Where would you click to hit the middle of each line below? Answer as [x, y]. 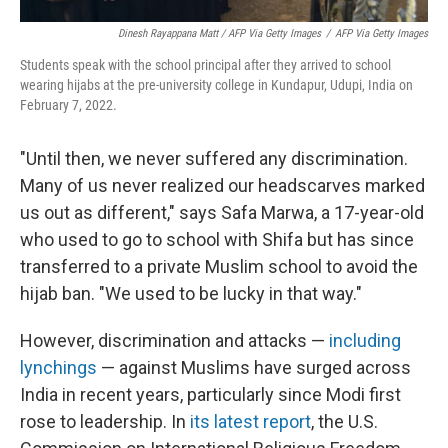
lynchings [58, 368]
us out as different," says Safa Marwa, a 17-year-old [222, 213]
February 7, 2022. [68, 105]
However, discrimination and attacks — [174, 341]
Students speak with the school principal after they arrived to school [205, 65]
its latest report [250, 422]
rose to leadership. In [105, 422]
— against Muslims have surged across [254, 368]
